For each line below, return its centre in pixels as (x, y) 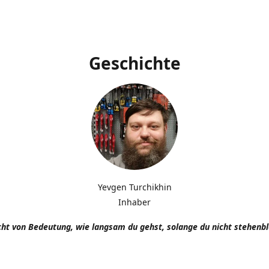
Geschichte (134, 63)
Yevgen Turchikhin (134, 187)
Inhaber (134, 202)
